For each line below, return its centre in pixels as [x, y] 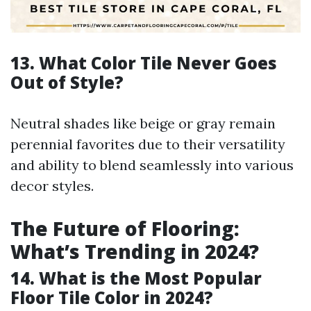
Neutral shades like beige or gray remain [143, 123]
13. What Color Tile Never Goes [144, 63]
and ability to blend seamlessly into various [152, 165]
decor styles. [52, 186]
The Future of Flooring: [125, 228]
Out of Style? [67, 82]
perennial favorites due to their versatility [148, 144]
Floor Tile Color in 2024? [112, 297]
